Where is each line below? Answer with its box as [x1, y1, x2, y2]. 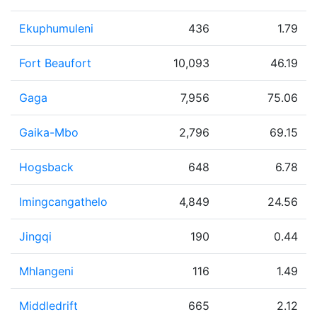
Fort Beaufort [19, 56, 91, 70]
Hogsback [19, 160, 74, 174]
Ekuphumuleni [19, 21, 93, 35]
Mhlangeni [19, 264, 74, 278]
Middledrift [19, 299, 78, 313]
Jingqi [19, 229, 52, 243]
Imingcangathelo [19, 195, 108, 209]
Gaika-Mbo [19, 125, 79, 139]
